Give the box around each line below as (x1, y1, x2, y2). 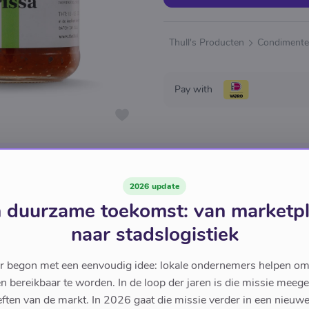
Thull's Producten (169, 36, 244, 49)
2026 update (129, 181, 180, 192)
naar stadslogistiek (70, 221, 239, 248)
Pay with (175, 83, 212, 96)
